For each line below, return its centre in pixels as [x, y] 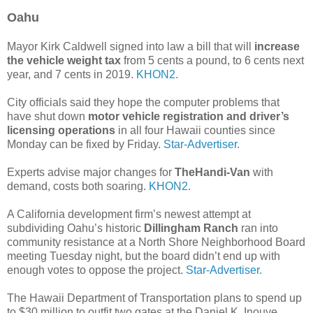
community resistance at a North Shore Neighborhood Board [156, 242]
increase [276, 47]
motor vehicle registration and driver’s [189, 117]
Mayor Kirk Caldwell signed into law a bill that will [129, 47]
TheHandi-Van [212, 173]
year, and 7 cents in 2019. [72, 75]
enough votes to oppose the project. [96, 270]
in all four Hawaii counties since [197, 131]
